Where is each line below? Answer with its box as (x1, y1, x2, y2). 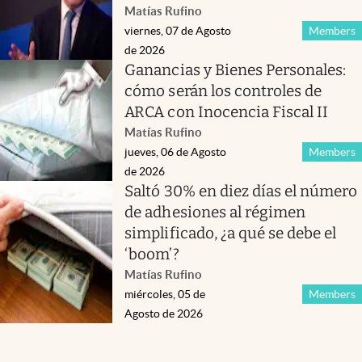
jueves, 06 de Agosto (124, 145, 227, 158)
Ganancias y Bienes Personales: (124, 60, 347, 79)
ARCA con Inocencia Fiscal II (124, 102, 329, 121)
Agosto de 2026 (124, 306, 204, 320)
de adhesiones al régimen (124, 202, 306, 221)
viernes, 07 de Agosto (124, 23, 232, 37)
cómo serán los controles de (124, 81, 322, 100)
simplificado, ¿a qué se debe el (124, 223, 337, 242)
